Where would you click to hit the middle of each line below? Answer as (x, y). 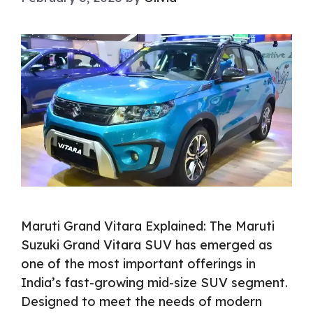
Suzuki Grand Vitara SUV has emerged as (147, 245)
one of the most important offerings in (138, 264)
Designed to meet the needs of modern (141, 302)
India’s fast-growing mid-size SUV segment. (154, 283)
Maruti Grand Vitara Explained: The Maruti (148, 226)
